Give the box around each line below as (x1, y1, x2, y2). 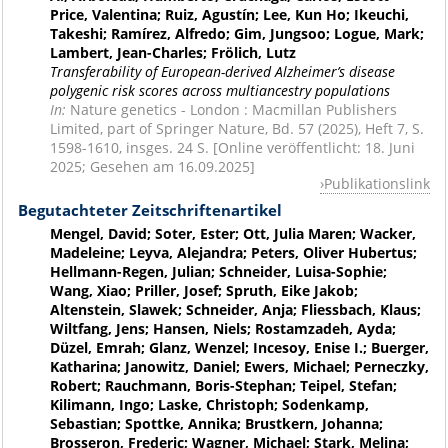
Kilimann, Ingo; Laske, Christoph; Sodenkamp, (49, 395, 369, 415)
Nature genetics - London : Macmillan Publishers (69, 99, 397, 119)
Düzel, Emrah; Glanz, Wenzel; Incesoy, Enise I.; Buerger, (49, 338, 429, 358)
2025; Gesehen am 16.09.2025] (49, 156, 255, 176)
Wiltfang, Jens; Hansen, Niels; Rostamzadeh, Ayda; (49, 319, 396, 339)
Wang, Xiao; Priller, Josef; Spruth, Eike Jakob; (49, 281, 358, 301)
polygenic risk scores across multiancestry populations (49, 80, 390, 100)
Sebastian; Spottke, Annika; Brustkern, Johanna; (49, 414, 383, 434)
